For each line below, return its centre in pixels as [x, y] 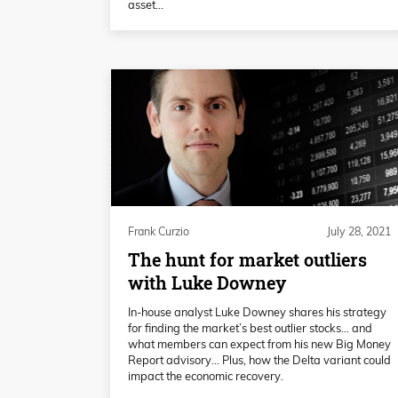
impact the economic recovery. [206, 375]
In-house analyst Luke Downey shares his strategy [257, 311]
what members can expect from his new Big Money [259, 343]
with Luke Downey [207, 283]
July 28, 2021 [359, 231]
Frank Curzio [159, 231]
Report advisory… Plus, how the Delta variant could [259, 359]
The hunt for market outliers [247, 259]
